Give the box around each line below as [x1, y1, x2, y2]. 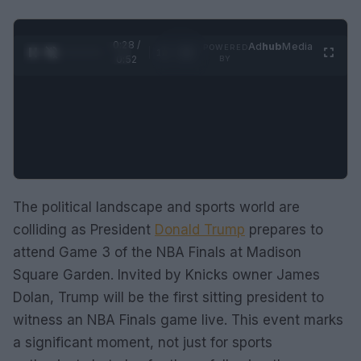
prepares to [245, 222, 323, 238]
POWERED [202, 43, 248, 52]
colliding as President [13, 222, 155, 238]
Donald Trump [155, 222, 245, 238]
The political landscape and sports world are [13, 199, 300, 215]
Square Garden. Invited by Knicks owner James [13, 267, 320, 283]
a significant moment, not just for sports [13, 334, 272, 351]
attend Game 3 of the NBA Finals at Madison [13, 244, 301, 260]
